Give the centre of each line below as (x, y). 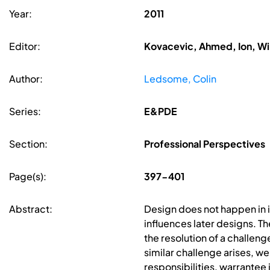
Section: (28, 144)
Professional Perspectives (204, 144)
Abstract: (31, 209)
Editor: (25, 46)
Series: (25, 111)
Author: (26, 79)
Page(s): (28, 177)
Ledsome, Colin (180, 79)
